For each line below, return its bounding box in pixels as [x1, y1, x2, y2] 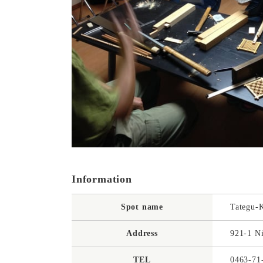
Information [72, 173, 132, 186]
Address [126, 229, 158, 238]
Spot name [120, 203, 164, 212]
